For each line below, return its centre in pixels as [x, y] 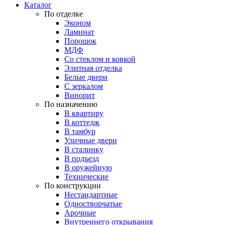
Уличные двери [91, 140]
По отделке [64, 14]
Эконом [78, 23]
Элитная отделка [93, 68]
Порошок [80, 41]
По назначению [71, 104]
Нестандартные [91, 195]
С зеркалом [84, 86]
